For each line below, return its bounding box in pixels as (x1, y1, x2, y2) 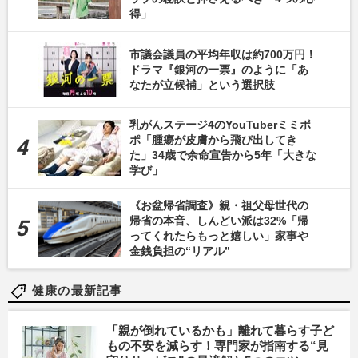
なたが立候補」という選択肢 (129, 78, 275, 91)
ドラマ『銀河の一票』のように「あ (129, 62, 308, 76)
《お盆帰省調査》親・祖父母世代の (129, 199, 308, 213)
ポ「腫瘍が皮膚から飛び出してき (129, 133, 297, 147)
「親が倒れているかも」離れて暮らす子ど (106, 324, 334, 338)
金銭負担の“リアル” (129, 245, 230, 258)
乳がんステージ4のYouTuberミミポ (129, 118, 311, 132)
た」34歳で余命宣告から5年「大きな (129, 149, 316, 162)
